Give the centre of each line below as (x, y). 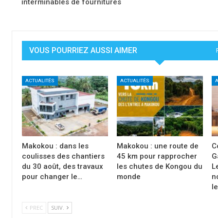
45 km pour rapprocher (157, 156)
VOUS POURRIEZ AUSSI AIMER (83, 51)
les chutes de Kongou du (159, 166)
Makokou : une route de (157, 146)
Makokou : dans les (55, 146)
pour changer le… (52, 176)
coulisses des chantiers (63, 156)
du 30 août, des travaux (63, 166)
